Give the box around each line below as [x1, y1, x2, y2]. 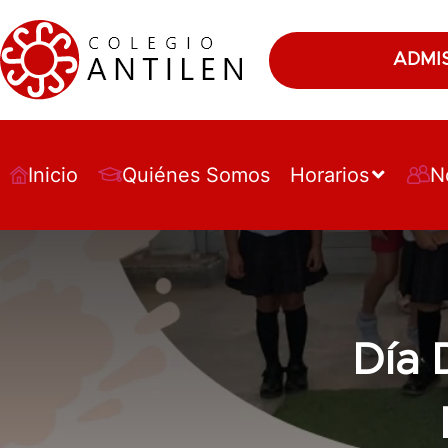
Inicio [28, 162, 79, 187]
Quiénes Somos [122, 162, 271, 187]
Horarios [290, 162, 370, 187]
